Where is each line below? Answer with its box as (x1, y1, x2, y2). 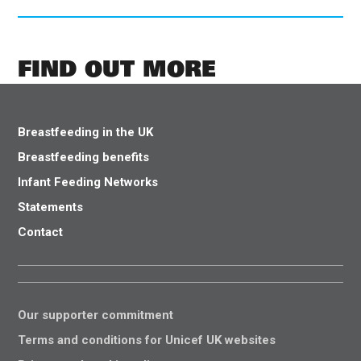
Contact (18, 224, 64, 239)
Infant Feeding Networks (18, 174, 159, 189)
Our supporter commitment (18, 307, 174, 322)
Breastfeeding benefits (18, 149, 150, 164)
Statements (18, 199, 84, 214)
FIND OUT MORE (18, 53, 217, 82)
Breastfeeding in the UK (18, 124, 154, 139)
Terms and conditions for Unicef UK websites (18, 332, 276, 347)
